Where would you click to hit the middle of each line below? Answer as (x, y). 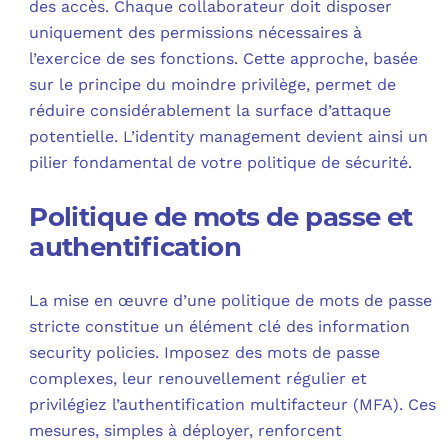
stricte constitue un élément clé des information (220, 326)
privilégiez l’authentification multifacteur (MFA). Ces (233, 404)
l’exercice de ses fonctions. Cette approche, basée (224, 58)
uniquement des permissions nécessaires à (196, 32)
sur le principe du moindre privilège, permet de (213, 84)
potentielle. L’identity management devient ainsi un (229, 136)
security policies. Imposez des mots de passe (205, 352)
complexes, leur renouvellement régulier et (198, 378)
